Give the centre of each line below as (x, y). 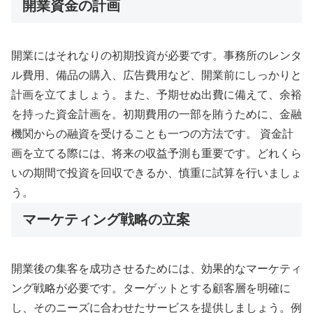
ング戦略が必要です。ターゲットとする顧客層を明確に (151, 289)
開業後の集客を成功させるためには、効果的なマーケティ (156, 269)
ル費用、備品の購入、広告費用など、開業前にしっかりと (156, 75)
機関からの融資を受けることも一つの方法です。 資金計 (152, 133)
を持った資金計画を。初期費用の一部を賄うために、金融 (156, 114)
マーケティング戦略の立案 (106, 219)
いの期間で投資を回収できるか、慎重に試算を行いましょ (156, 173)
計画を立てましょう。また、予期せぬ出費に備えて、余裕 (156, 94)
